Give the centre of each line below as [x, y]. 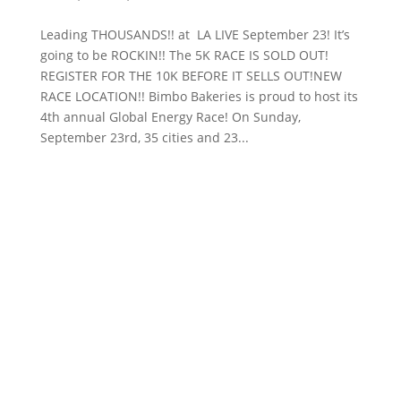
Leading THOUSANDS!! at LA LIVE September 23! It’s [195, 34]
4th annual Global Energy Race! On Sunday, [170, 116]
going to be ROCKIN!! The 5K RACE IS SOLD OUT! [184, 55]
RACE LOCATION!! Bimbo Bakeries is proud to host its [199, 96]
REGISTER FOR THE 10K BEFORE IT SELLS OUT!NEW [191, 75]
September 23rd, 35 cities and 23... [144, 137]
